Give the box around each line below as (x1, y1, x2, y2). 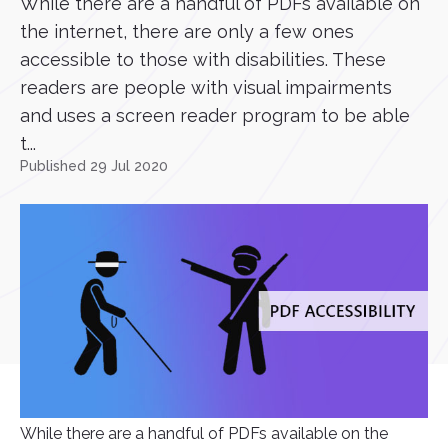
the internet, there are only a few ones (20, 21, 354, 42)
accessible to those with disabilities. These (20, 49, 386, 70)
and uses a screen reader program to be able (20, 105, 410, 126)
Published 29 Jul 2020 (20, 158, 168, 174)
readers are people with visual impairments (20, 77, 392, 98)
